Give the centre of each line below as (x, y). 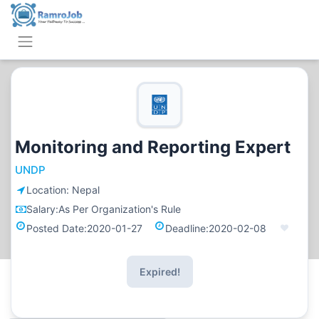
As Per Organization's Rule (120, 209)
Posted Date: (57, 228)
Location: (49, 190)
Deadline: (187, 228)
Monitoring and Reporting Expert (153, 147)
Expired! (159, 272)
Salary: (42, 209)
